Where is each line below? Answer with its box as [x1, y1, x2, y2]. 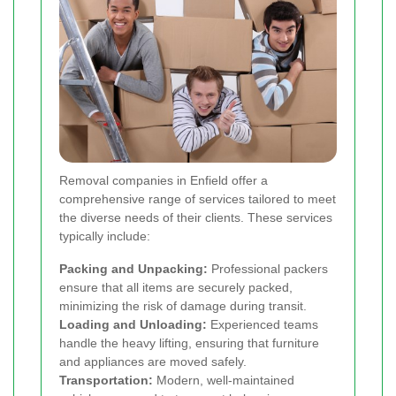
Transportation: [59, 373, 153, 388]
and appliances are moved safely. [59, 354, 247, 369]
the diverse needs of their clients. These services [59, 210, 332, 225]
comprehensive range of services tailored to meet [59, 192, 336, 207]
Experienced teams [207, 317, 318, 332]
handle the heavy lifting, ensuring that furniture [59, 336, 319, 351]
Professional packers [208, 262, 328, 277]
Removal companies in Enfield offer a [59, 173, 268, 188]
